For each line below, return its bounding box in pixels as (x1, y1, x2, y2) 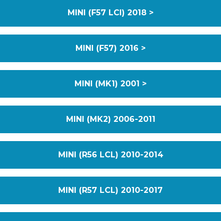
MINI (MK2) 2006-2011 (66, 114, 155, 124)
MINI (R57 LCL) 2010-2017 (58, 185, 163, 195)
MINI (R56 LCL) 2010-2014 (58, 150, 163, 159)
